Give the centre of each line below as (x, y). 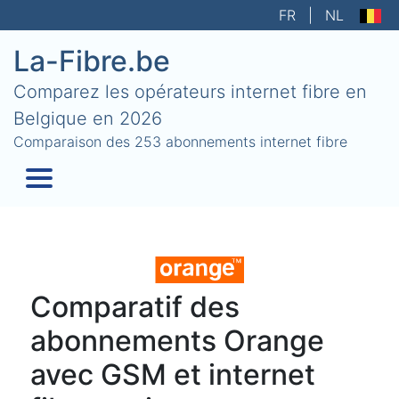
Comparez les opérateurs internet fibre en (190, 92)
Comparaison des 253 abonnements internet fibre (180, 142)
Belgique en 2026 (88, 118)
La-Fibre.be (92, 61)
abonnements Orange (177, 341)
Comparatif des (134, 307)
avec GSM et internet (172, 375)
